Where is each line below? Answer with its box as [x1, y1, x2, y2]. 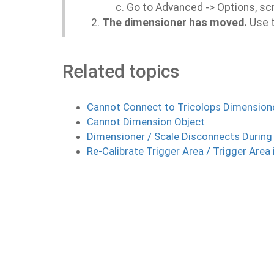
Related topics [62, 61, 179, 82]
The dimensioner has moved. [102, 17, 247, 29]
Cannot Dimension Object [87, 116, 205, 128]
